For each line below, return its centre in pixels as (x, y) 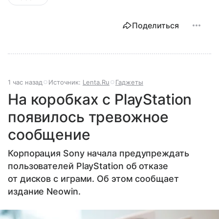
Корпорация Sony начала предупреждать (99, 153)
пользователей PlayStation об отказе (88, 166)
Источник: (66, 82)
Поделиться (155, 25)
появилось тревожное (88, 117)
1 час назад (25, 82)
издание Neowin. (44, 191)
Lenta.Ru (96, 82)
